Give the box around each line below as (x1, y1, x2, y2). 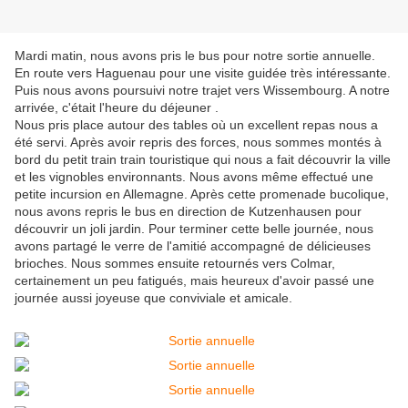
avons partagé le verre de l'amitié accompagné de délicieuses (15, 239, 371, 254)
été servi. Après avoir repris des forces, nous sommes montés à (15, 135, 382, 150)
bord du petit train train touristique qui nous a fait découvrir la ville (15, 152, 391, 168)
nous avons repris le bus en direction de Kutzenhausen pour (15, 204, 362, 219)
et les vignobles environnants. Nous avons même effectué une (15, 169, 373, 185)
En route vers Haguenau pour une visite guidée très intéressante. (15, 66, 391, 81)
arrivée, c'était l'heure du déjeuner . (15, 100, 219, 116)
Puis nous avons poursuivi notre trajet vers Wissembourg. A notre (15, 83, 390, 98)
